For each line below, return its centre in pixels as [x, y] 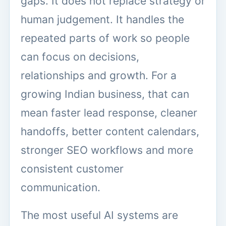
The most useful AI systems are [99, 215]
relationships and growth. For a [99, 75]
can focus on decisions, [80, 56]
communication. [61, 187]
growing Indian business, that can [105, 94]
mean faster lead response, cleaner [109, 112]
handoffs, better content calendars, [110, 131]
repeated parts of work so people [105, 38]
